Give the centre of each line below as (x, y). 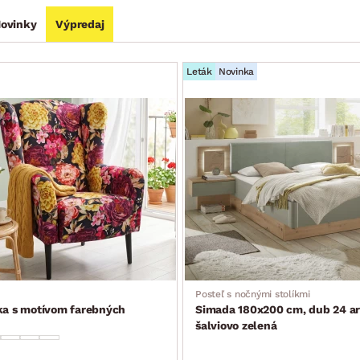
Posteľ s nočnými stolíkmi (253, 294)
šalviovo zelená (236, 325)
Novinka (236, 72)
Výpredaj (80, 24)
